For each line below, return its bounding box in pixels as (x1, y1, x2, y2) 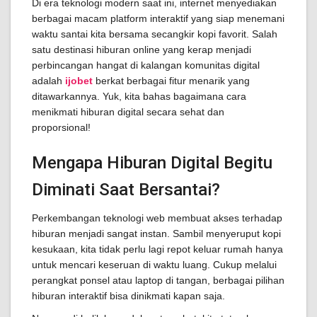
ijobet (65, 75, 93, 86)
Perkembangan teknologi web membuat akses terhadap (32, 212, 282, 224)
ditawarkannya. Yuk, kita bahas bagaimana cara (32, 91, 246, 102)
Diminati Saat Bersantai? (32, 180, 220, 200)
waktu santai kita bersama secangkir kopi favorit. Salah (32, 28, 277, 40)
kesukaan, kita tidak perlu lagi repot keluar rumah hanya (32, 243, 283, 255)
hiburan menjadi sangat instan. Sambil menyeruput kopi (32, 228, 281, 239)
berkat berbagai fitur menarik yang (93, 75, 250, 86)
